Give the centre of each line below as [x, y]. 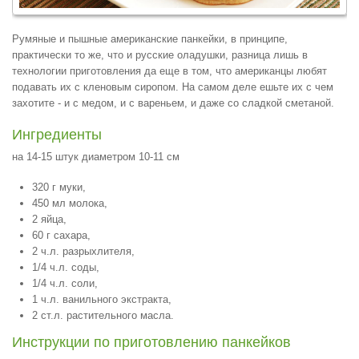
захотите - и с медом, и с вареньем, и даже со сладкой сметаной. [173, 103]
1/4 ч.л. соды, [66, 267]
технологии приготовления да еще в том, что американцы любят [169, 71]
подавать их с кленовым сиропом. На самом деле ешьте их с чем [173, 87]
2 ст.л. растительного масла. [103, 315]
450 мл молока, [70, 203]
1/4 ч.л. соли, [65, 283]
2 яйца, [49, 219]
